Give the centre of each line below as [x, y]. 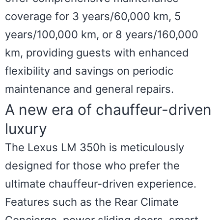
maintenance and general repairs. [89, 89]
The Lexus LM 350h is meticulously [95, 148]
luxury [26, 129]
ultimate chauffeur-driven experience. [101, 184]
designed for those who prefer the [92, 166]
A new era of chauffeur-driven [108, 110]
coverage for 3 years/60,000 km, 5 [93, 16]
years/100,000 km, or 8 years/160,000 [102, 34]
